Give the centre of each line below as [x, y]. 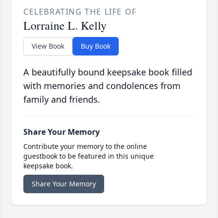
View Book [48, 46]
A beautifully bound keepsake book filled [108, 72]
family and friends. [62, 99]
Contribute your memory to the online [85, 146]
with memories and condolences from [102, 85]
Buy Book [96, 46]
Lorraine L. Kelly [65, 25]
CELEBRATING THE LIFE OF [80, 11]
